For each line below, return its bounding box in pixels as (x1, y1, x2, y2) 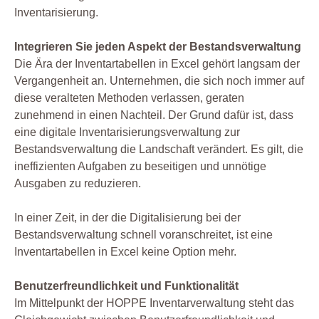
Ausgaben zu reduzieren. (14, 177, 141, 190)
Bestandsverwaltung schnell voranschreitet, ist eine (14, 229, 273, 241)
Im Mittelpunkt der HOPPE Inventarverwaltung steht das (14, 297, 294, 310)
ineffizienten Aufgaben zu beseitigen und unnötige (14, 160, 266, 173)
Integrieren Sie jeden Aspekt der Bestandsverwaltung (14, 41, 301, 53)
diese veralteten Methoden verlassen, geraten (14, 92, 244, 105)
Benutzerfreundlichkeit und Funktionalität (14, 280, 239, 293)
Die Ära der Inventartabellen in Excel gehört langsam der (14, 58, 300, 70)
